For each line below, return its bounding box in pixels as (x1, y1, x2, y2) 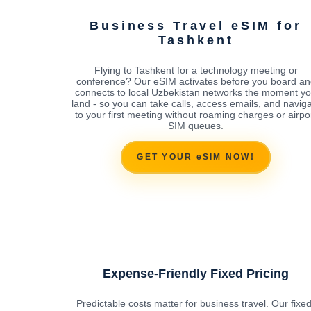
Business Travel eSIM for (90, 18, 302, 33)
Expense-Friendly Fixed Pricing (103, 266, 289, 280)
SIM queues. (168, 119, 224, 131)
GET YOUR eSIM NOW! (137, 152, 255, 162)
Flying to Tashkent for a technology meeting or (94, 64, 298, 76)
